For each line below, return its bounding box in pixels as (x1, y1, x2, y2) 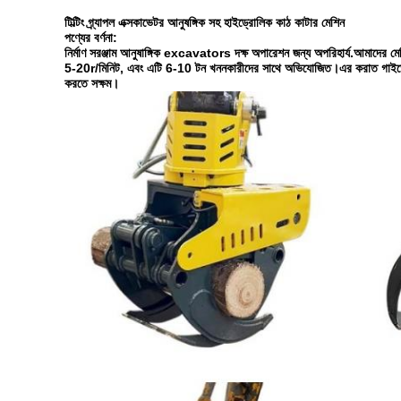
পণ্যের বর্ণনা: (64, 30, 117, 45)
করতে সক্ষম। (64, 76, 119, 90)
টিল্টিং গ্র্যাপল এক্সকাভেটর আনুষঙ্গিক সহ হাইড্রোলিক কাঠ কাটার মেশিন (64, 15, 345, 30)
